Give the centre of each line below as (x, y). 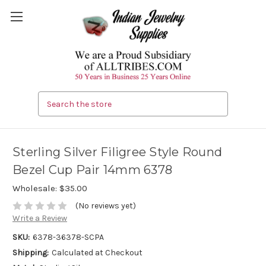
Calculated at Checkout (97, 253)
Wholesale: (36, 189)
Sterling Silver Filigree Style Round (117, 152)
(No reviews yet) (105, 206)
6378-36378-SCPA (68, 237)
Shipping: (31, 253)
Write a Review (40, 218)
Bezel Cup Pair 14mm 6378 (92, 170)
